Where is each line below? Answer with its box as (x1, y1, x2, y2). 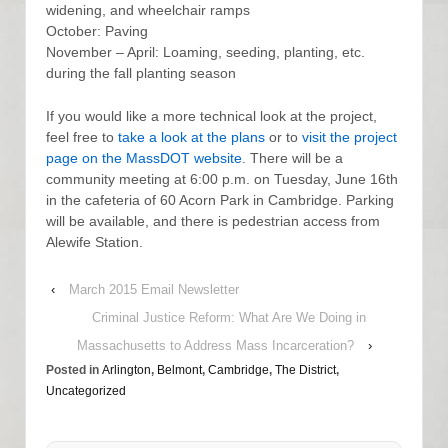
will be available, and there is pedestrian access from (46, 213, 380, 230)
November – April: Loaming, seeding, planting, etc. (46, 43, 365, 60)
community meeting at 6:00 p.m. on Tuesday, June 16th (46, 171, 398, 188)
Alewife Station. (46, 234, 143, 251)
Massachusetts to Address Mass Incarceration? (76, 337, 354, 353)
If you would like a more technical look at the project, (46, 108, 377, 125)
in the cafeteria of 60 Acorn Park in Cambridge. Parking (46, 192, 394, 209)
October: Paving (46, 22, 148, 39)
